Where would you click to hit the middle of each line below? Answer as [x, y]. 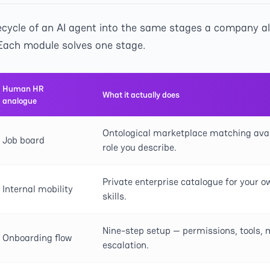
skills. [115, 196]
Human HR [23, 89]
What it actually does [141, 95]
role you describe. [140, 147]
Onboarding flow [37, 238]
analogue [20, 101]
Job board [24, 140]
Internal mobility [38, 189]
